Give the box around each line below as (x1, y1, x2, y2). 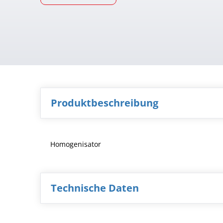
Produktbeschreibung (50, 96, 158, 110)
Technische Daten (50, 181, 139, 195)
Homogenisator (50, 139, 101, 149)
